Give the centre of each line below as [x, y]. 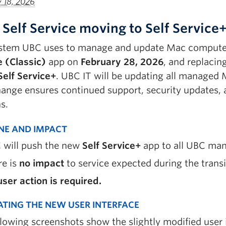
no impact [42, 163]
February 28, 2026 [122, 62]
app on [63, 62]
